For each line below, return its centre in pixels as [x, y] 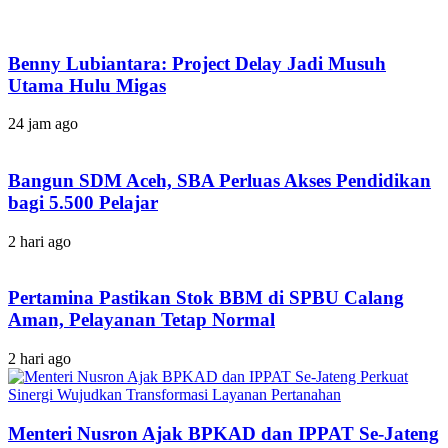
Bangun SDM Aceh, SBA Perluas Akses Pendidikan [219, 180]
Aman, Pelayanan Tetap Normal [141, 320]
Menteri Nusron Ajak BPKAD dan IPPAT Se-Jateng [223, 433]
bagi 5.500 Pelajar [83, 202]
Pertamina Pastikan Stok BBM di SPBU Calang [206, 298]
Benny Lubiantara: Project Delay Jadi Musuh [197, 63]
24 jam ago [43, 124]
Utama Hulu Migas [87, 85]
